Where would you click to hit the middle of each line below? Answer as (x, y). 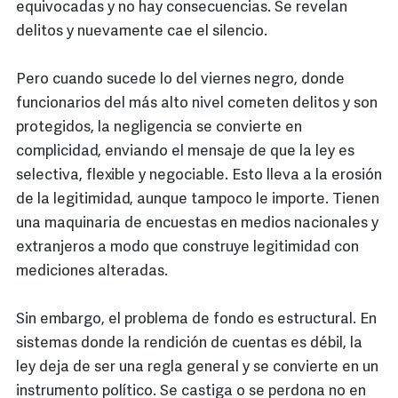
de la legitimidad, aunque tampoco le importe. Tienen (198, 200)
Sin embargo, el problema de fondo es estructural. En (196, 320)
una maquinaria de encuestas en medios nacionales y (197, 224)
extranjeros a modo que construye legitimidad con (187, 248)
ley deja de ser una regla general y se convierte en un (197, 368)
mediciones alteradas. (92, 272)
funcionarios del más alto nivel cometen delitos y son (197, 104)
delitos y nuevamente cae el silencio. (142, 32)
